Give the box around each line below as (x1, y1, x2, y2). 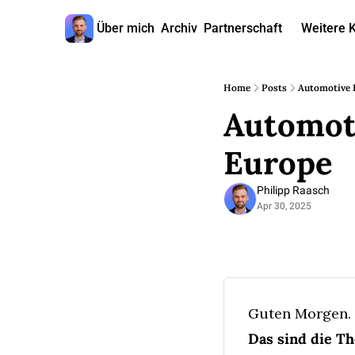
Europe (223, 143, 333, 183)
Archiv (160, 21, 197, 36)
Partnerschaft (203, 21, 282, 36)
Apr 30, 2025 (257, 200, 311, 212)
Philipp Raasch (257, 184, 330, 197)
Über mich (96, 21, 155, 36)
